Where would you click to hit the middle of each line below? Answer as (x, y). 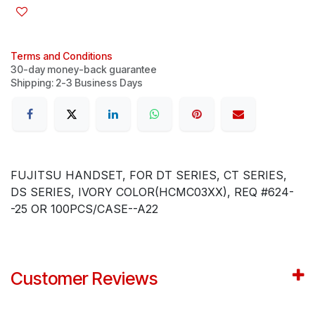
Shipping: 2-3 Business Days (77, 82)
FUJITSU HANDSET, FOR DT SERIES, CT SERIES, (149, 175)
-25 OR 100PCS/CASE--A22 (84, 209)
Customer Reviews (84, 279)
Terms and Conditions (62, 56)
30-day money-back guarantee (84, 69)
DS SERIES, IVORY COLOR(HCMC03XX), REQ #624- (152, 192)
